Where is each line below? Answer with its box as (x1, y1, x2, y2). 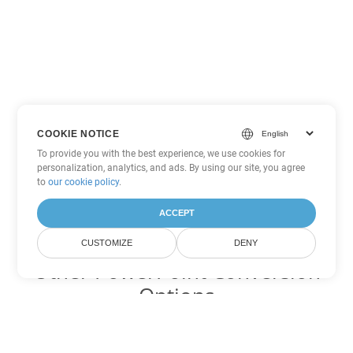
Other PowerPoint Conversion (32, 257, 321, 285)
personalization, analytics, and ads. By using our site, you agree (37, 162, 306, 173)
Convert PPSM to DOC (117, 330, 236, 345)
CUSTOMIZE (81, 238, 133, 247)
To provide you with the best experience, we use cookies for (37, 148, 286, 159)
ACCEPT (158, 208, 195, 217)
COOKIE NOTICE (37, 128, 120, 139)
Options (139, 281, 214, 310)
